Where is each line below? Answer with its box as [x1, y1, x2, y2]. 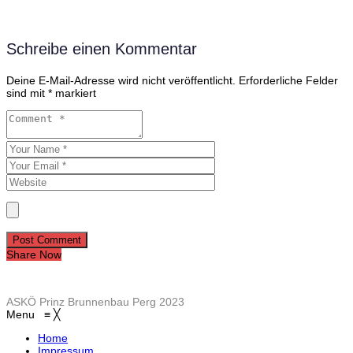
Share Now [6, 248, 61, 262]
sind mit [6, 87, 48, 100]
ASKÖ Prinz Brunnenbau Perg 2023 [6, 295, 184, 309]
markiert [52, 87, 96, 100]
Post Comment [13, 234, 81, 247]
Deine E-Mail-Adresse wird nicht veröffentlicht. [6, 74, 236, 87]
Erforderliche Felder [239, 74, 338, 87]
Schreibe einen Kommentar [6, 40, 197, 58]
